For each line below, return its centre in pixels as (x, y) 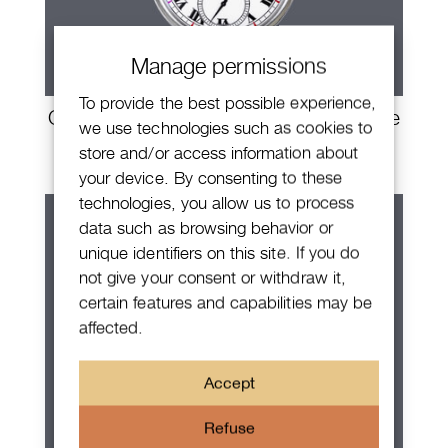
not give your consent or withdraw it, (212, 277)
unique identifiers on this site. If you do (219, 252)
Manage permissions (229, 65)
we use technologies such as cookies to (225, 127)
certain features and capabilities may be (226, 302)
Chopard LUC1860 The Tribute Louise (224, 117)
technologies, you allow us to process (216, 202)
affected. (111, 327)
